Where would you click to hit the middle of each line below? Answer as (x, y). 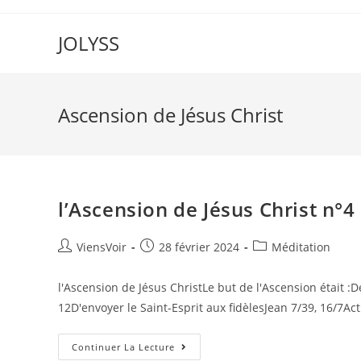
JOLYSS (89, 43)
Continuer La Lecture (123, 347)
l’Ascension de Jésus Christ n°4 (207, 209)
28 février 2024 (199, 247)
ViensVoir (102, 247)
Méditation (301, 247)
